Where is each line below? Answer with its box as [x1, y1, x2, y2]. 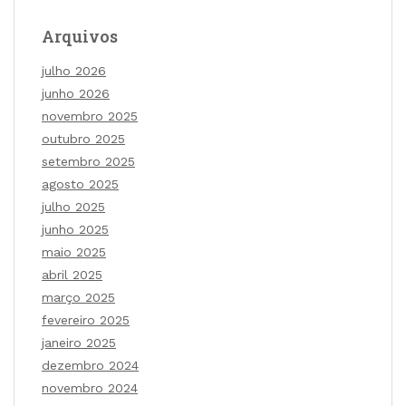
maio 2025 [42, 245, 106, 260]
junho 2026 [42, 86, 110, 101]
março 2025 [42, 290, 115, 305]
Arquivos [42, 25, 118, 48]
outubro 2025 [42, 131, 125, 147]
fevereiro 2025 [42, 313, 130, 328]
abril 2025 [42, 267, 102, 283]
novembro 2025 [42, 109, 138, 124]
